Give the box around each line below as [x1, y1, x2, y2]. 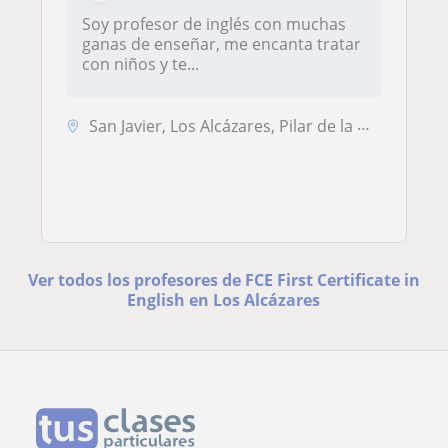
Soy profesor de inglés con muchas [82, 13, 346, 36]
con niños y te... [82, 53, 199, 76]
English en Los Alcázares [127, 288, 321, 311]
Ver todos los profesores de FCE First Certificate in [27, 268, 420, 291]
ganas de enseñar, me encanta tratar [82, 33, 361, 56]
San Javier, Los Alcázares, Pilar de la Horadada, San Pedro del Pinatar [89, 115, 357, 138]
